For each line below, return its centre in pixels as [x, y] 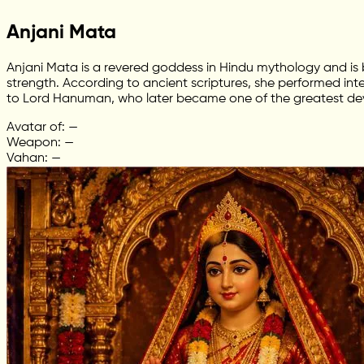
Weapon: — [40, 143]
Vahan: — [34, 159]
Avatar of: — [42, 128]
